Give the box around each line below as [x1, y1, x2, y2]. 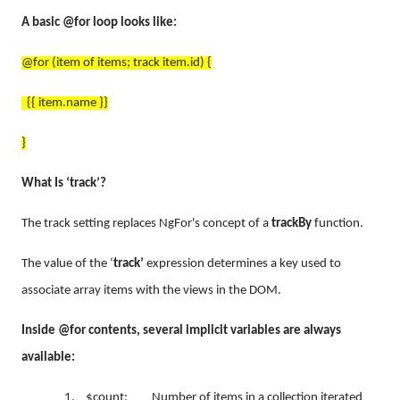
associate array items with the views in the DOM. [21, 283, 284, 297]
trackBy [271, 216, 314, 230]
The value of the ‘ [21, 256, 113, 271]
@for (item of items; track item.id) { [21, 55, 212, 70]
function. [314, 216, 363, 230]
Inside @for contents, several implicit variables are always [21, 323, 341, 337]
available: [21, 350, 75, 364]
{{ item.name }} [21, 96, 108, 110]
